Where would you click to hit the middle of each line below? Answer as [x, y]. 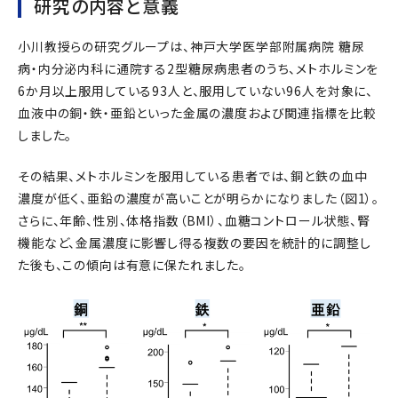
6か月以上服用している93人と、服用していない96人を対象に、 [196, 90]
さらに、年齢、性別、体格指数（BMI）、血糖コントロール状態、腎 [194, 220]
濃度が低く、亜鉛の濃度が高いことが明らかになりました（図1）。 [199, 198]
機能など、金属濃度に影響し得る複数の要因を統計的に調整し [195, 242]
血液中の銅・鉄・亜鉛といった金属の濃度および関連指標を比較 [197, 112]
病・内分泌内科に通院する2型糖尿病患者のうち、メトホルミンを [199, 68]
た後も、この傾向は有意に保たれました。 [132, 264]
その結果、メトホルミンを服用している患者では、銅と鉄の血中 [193, 175]
